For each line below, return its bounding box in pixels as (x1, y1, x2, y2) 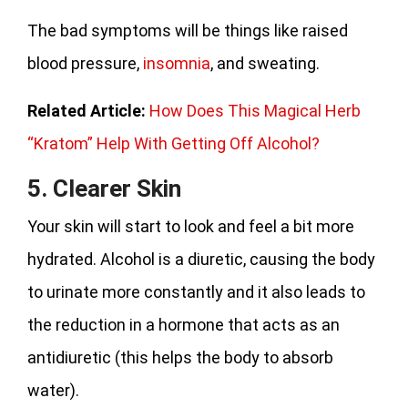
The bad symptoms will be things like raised (27, 20, 348, 40)
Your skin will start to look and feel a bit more (27, 216, 354, 236)
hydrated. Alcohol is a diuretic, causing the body (27, 249, 375, 269)
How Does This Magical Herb (149, 100, 361, 120)
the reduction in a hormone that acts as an (27, 314, 340, 334)
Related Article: (27, 100, 149, 120)
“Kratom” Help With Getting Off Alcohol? (27, 133, 320, 153)
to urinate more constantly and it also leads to (27, 281, 365, 301)
